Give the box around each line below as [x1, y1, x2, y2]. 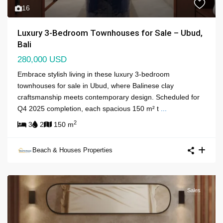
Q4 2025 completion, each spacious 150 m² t [17, 105, 161, 113]
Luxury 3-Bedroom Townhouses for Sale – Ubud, [17, 28, 203, 38]
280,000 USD [17, 55, 67, 65]
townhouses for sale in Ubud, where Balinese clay [17, 82, 174, 90]
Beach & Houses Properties [32, 146, 112, 154]
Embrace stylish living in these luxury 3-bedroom [17, 70, 170, 79]
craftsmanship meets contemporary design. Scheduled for [17, 93, 200, 102]
